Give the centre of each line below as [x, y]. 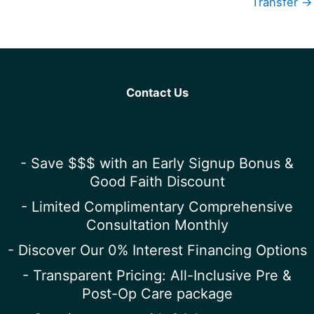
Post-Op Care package [157, 294]
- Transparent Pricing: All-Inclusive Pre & [157, 276]
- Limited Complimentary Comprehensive [157, 207]
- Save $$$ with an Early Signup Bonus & [157, 164]
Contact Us [157, 93]
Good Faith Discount [157, 182]
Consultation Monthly [157, 225]
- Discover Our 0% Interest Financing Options [157, 251]
